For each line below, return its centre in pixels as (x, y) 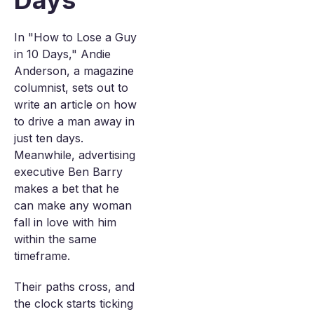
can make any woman (73, 205)
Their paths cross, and (74, 287)
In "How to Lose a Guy (75, 37)
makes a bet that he (67, 189)
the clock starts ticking (74, 303)
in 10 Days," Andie (62, 54)
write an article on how (75, 104)
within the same (55, 239)
